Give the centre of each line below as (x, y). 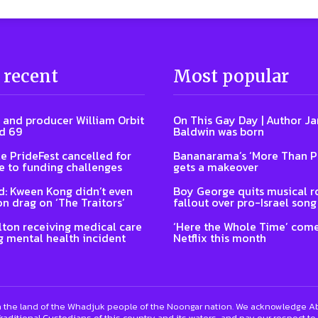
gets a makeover (216, 167)
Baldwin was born (219, 132)
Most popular (231, 77)
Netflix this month (220, 238)
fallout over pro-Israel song (245, 203)
